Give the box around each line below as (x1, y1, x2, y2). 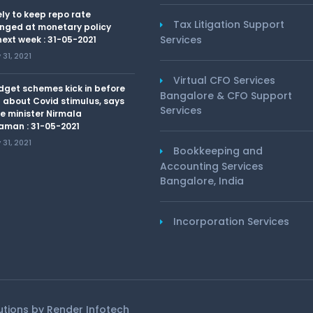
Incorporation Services (173, 214, 289, 228)
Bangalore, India (160, 174, 244, 188)
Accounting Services (160, 159, 263, 173)
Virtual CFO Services (173, 73, 275, 87)
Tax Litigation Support (173, 17, 284, 31)
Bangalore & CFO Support (160, 89, 292, 103)
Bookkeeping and (173, 144, 263, 158)
